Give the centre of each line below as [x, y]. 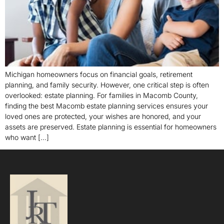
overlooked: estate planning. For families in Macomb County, [101, 95]
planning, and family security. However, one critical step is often [107, 84]
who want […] [27, 137]
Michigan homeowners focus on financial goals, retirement [99, 74]
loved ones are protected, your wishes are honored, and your [103, 116]
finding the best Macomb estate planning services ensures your [106, 105]
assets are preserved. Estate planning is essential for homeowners [111, 126]
